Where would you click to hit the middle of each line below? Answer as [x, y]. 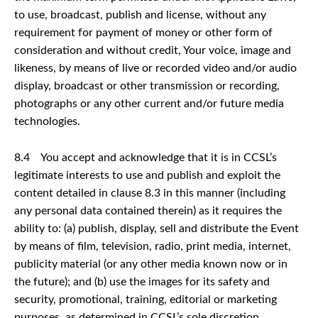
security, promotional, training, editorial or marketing [146, 299]
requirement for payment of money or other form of [143, 32]
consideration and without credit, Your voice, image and [153, 50]
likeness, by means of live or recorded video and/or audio [155, 68]
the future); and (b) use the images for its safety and [142, 281]
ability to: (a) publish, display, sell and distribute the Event [157, 228]
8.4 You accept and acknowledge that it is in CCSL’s [146, 157]
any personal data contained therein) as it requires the [148, 210]
